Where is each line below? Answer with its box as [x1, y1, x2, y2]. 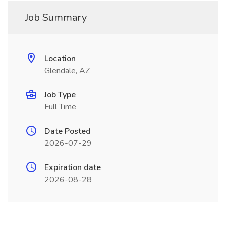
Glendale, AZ [44, 65, 90, 76]
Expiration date [44, 162, 101, 173]
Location [44, 53, 76, 64]
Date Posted [44, 126, 91, 137]
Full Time [44, 101, 76, 112]
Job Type [44, 89, 76, 100]
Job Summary [25, 11, 87, 24]
